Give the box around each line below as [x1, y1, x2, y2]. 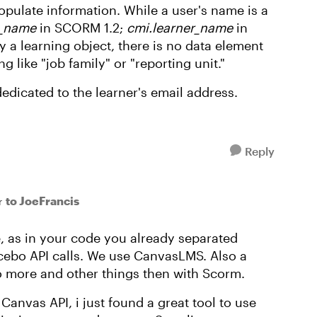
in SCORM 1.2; [36, 20, 127, 35]
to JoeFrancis [6, 194, 79, 207]
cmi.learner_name [127, 20, 236, 35]
